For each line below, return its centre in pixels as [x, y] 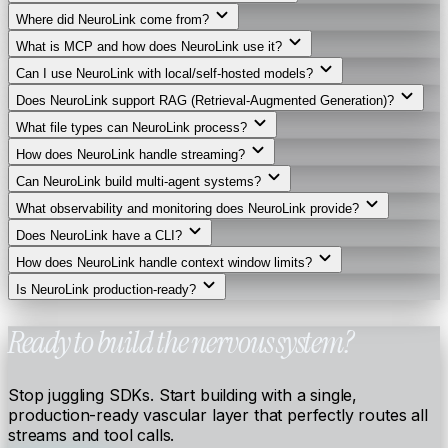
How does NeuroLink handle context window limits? [164, 263]
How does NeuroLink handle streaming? [130, 155]
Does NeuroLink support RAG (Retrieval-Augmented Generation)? [205, 101]
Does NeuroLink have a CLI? [99, 236]
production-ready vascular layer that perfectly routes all [218, 415]
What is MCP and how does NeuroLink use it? [149, 47]
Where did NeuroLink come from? [112, 20]
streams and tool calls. [91, 435]
